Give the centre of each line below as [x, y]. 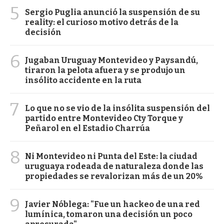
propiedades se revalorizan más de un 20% [114, 176]
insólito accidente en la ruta [83, 80]
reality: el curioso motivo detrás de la [102, 22]
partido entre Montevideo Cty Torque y [104, 118]
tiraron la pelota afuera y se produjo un [105, 70]
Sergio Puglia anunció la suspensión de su [112, 12]
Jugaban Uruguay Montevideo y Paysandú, [111, 60]
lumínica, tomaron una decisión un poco [109, 214]
